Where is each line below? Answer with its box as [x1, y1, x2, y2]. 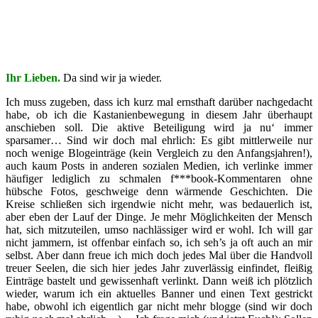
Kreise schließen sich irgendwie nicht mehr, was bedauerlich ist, [6, 198, 312, 211]
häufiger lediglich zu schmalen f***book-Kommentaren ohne [6, 172, 312, 185]
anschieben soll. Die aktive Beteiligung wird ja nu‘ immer [6, 121, 312, 134]
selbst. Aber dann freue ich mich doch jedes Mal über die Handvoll [6, 249, 312, 262]
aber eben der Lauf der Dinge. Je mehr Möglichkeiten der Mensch [6, 211, 312, 224]
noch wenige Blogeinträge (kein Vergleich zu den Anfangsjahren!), [6, 147, 312, 160]
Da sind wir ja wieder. [63, 72, 162, 84]
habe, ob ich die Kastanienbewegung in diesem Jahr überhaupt [6, 109, 312, 121]
